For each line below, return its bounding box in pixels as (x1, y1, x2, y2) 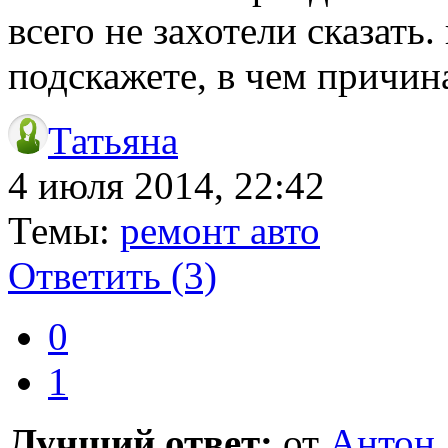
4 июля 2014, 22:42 (8, 163, 325, 207)
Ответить (8, 253, 171, 297)
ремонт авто (120, 208, 320, 252)
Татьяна (48, 118, 178, 162)
